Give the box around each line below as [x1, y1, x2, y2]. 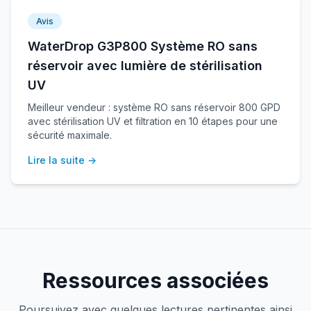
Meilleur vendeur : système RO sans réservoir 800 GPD [28, 101, 280, 113]
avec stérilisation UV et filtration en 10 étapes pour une [28, 115, 278, 127]
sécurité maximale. [28, 129, 112, 141]
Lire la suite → [28, 154, 96, 166]
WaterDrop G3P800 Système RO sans [28, 39, 258, 53]
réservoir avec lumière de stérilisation [28, 58, 262, 73]
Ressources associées [42, 268, 269, 293]
